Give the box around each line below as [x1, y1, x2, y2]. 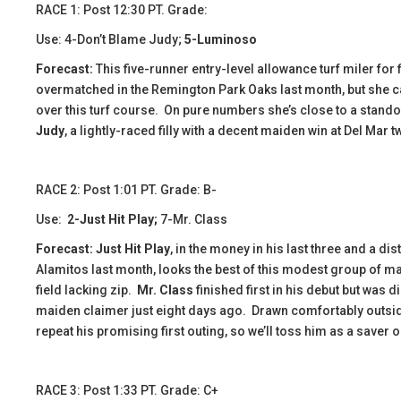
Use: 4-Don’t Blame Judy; [36, 32, 184, 47]
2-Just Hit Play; [64, 212, 160, 226]
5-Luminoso [184, 32, 257, 47]
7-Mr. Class [160, 212, 227, 226]
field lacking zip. [36, 283, 137, 297]
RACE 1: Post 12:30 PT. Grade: [36, 3, 208, 17]
